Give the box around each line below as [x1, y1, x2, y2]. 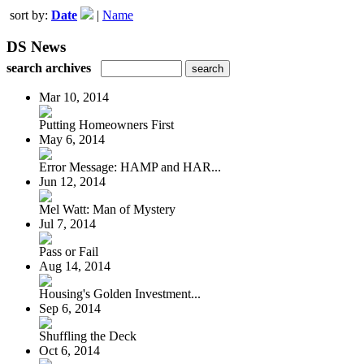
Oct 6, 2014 [39, 343, 100, 357]
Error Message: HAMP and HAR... [39, 159, 221, 174]
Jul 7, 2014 [39, 216, 96, 231]
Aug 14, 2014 [39, 258, 110, 273]
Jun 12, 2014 [39, 174, 106, 188]
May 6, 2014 [39, 132, 105, 146]
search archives [6, 60, 91, 75]
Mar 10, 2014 [39, 89, 109, 104]
